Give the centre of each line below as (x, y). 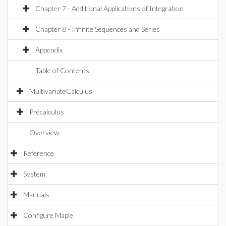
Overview (44, 132)
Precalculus (47, 112)
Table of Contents (62, 70)
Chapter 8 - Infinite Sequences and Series (98, 29)
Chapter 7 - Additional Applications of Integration (109, 8)
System (34, 174)
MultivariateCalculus (61, 91)
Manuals (36, 194)
